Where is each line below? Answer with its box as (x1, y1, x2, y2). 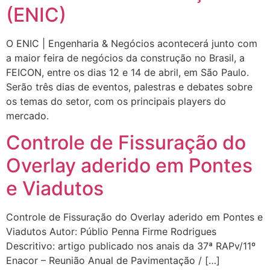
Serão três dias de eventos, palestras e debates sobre (6, 80, 253, 93)
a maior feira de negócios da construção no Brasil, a (6, 51, 245, 64)
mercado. (6, 109, 49, 122)
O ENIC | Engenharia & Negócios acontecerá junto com (6, 37, 257, 49)
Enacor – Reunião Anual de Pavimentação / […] (6, 254, 220, 267)
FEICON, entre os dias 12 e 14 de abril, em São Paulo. (6, 66, 249, 78)
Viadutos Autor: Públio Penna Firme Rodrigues (6, 225, 216, 238)
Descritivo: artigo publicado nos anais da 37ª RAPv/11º (6, 240, 256, 253)
